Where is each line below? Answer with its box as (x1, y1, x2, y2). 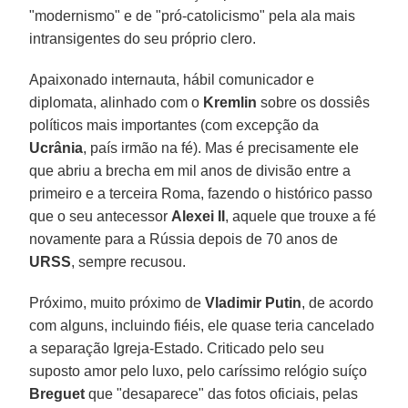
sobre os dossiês (257, 94, 371, 110)
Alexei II (171, 208, 226, 224)
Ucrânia (29, 139, 84, 156)
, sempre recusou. (71, 253, 187, 270)
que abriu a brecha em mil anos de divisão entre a (29, 162, 352, 178)
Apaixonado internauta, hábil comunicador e (29, 71, 315, 87)
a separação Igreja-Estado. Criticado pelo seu (29, 340, 325, 356)
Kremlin (203, 94, 258, 110)
